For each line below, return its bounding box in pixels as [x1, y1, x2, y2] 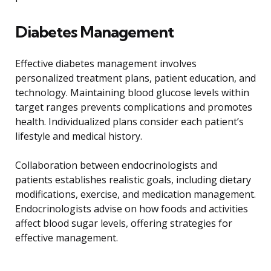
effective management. [15, 231, 118, 245]
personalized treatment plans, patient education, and [15, 71, 256, 85]
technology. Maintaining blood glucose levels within [15, 86, 249, 100]
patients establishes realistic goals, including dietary [15, 173, 251, 187]
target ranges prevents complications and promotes [15, 100, 252, 114]
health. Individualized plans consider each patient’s [15, 115, 244, 129]
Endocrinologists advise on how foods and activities [15, 202, 248, 216]
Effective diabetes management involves [15, 57, 197, 71]
